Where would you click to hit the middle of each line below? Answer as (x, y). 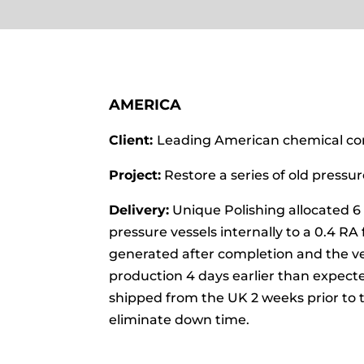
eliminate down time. (180, 320)
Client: (133, 141)
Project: (135, 175)
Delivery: (139, 210)
